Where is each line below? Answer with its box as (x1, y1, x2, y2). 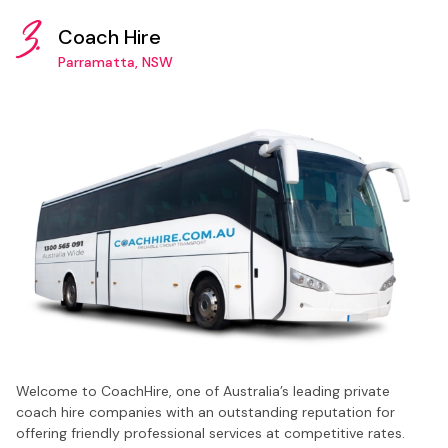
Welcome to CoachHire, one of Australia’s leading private (16, 381, 390, 400)
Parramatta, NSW (58, 52, 173, 71)
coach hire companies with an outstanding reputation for (16, 402, 395, 421)
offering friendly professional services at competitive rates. (16, 423, 405, 442)
